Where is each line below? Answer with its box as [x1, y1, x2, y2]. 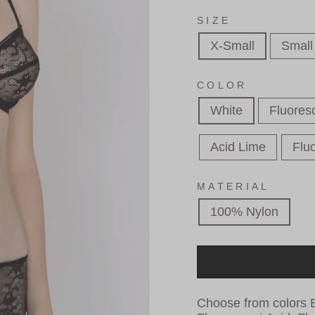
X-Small [210, 38, 255, 53]
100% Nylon [210, 204, 278, 219]
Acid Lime [210, 139, 266, 154]
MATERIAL [197, 180, 270, 192]
